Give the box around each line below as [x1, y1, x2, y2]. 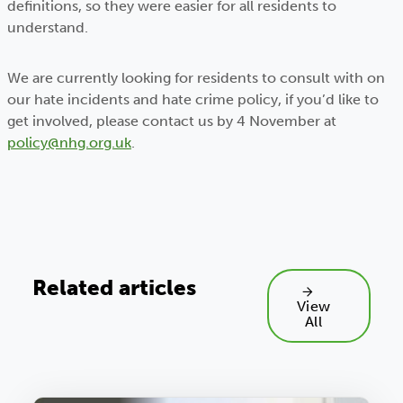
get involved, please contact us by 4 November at [7, 112, 336, 130]
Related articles [32, 274, 196, 300]
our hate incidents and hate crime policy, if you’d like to [7, 91, 379, 108]
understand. [7, 19, 88, 36]
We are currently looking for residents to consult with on [7, 69, 385, 86]
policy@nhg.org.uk [7, 134, 131, 151]
